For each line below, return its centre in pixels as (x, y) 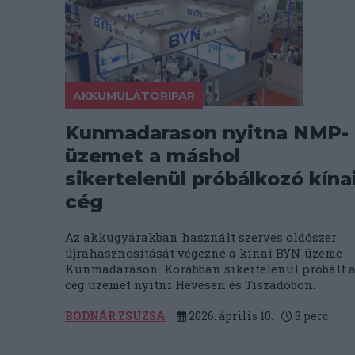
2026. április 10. (230, 316)
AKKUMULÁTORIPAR (134, 96)
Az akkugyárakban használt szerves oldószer (201, 237)
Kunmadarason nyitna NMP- (207, 133)
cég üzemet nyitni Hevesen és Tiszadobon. (190, 284)
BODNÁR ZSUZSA (115, 316)
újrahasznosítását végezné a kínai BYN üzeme (204, 253)
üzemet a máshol (153, 156)
